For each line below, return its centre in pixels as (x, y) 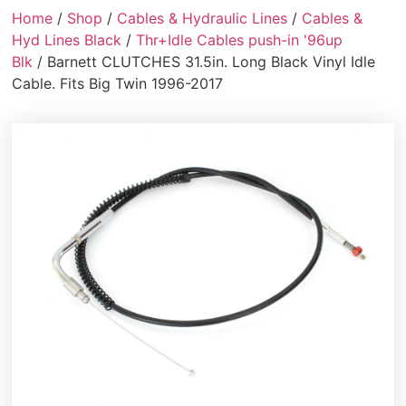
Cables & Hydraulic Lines (203, 19)
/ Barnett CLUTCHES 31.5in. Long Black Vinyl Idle (204, 62)
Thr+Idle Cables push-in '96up (240, 40)
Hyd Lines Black (67, 40)
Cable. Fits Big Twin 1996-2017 (118, 84)
